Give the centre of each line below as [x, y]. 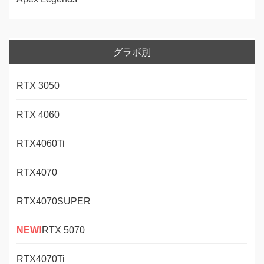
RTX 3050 [38, 85]
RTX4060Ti [41, 143]
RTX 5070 [63, 230]
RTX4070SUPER [54, 201]
